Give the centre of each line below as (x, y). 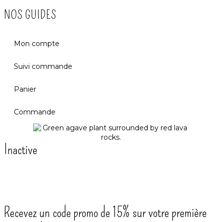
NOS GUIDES (30, 15)
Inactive (21, 149)
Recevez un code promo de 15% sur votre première (105, 212)
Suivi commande (43, 66)
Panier (25, 89)
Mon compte (37, 43)
